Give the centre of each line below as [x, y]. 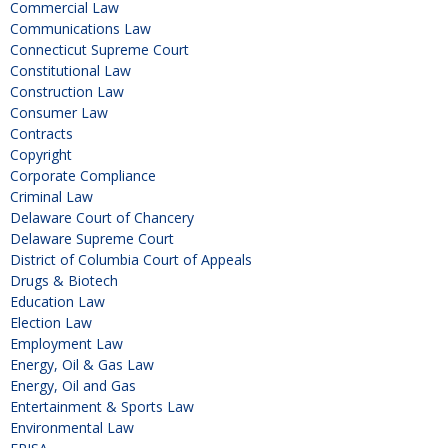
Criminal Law [51, 197]
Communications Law [80, 29]
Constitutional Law [70, 71]
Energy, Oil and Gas [73, 386]
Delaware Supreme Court [92, 239]
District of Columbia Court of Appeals [131, 260]
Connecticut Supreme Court [99, 50]
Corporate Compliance [83, 176]
